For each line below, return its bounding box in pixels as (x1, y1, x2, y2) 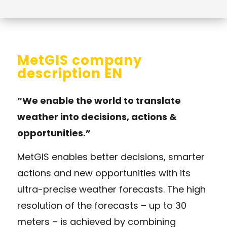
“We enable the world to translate (17, 94, 181, 107)
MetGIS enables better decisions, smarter (17, 150, 205, 164)
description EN (17, 64, 123, 83)
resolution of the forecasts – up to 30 (17, 199, 186, 212)
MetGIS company (17, 51, 142, 69)
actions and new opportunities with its (17, 167, 191, 180)
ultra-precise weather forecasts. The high (17, 183, 206, 196)
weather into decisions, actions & (17, 110, 177, 124)
